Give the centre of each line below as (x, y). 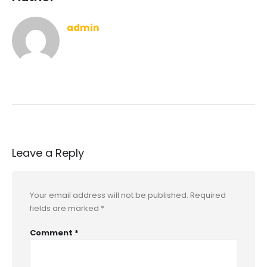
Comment (52, 232)
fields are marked (65, 209)
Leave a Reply (48, 153)
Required (208, 195)
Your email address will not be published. (109, 195)
